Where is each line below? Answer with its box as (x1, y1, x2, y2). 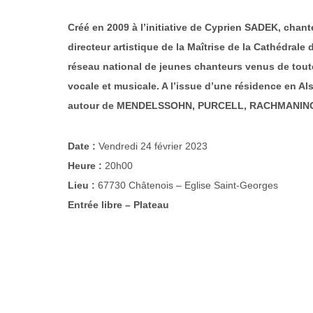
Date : (68, 140, 99, 152)
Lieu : (68, 180, 99, 191)
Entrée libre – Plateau (68, 199, 170, 210)
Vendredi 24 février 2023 (99, 140, 208, 152)
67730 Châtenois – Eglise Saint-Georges (98, 180, 279, 191)
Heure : (68, 160, 105, 171)
